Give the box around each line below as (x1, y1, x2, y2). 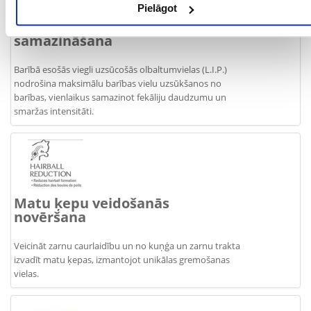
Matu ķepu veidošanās (14, 194, 169, 212)
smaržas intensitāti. (14, 105, 94, 117)
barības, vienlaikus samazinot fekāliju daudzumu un (14, 91, 226, 103)
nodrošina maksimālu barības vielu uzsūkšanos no (14, 77, 221, 90)
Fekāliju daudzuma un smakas (14, 17, 223, 36)
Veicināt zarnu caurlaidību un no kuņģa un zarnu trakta (14, 239, 240, 252)
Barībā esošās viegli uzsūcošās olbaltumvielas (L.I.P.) (14, 63, 227, 76)
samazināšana (14, 31, 112, 50)
